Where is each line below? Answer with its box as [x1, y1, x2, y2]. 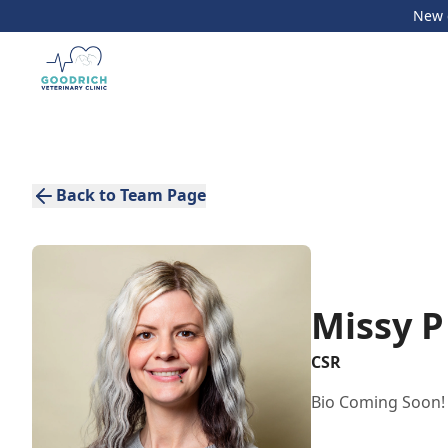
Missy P [311, 301, 445, 350]
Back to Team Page [56, 184, 206, 206]
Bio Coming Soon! [311, 391, 446, 413]
